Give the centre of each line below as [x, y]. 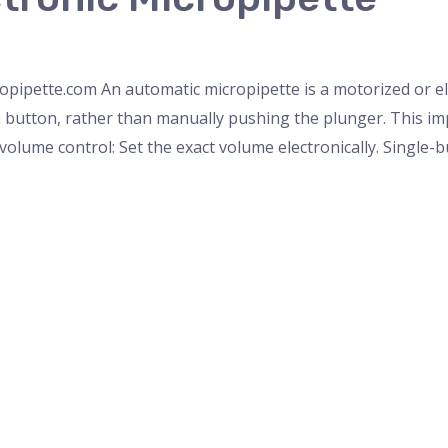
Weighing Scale [385, 43]
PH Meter [104, 43]
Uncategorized [265, 43]
